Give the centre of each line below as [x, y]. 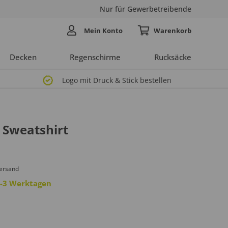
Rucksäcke [173, 57]
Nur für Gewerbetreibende [146, 9]
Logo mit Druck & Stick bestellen [117, 80]
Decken [23, 57]
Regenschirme [95, 57]
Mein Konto [104, 30]
